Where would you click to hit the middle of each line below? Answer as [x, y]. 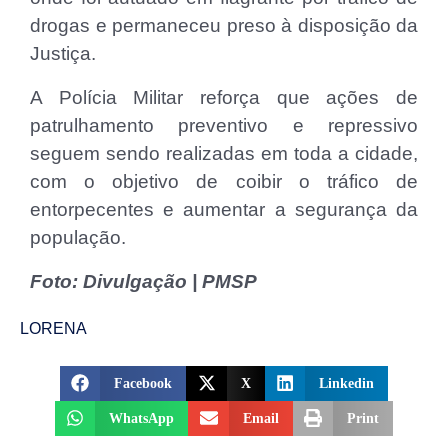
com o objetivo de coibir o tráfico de [224, 181]
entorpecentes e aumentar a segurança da [224, 209]
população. [78, 237]
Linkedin [347, 383]
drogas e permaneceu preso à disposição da [224, 25]
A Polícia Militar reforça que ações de [224, 97]
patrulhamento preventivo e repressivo [224, 125]
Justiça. [63, 53]
